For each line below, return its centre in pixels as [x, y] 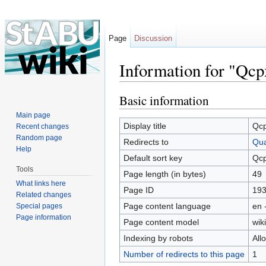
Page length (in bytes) [164, 174]
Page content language [167, 206]
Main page [34, 115]
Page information [44, 217]
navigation [174, 86]
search [210, 86]
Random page [39, 137]
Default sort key [153, 158]
